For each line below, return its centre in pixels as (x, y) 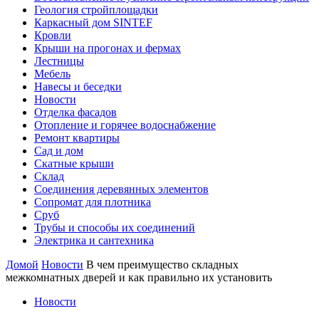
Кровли (53, 35)
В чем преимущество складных (162, 265)
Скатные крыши (74, 163)
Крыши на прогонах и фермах (108, 48)
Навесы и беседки (78, 87)
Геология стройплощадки (96, 10)
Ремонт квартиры (77, 138)
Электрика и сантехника (94, 240)
